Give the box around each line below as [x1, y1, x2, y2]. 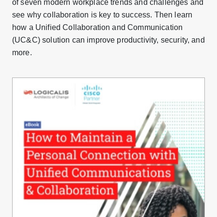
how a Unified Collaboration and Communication [12, 23, 183, 31]
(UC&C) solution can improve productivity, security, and [12, 36, 205, 44]
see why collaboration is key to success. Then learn [12, 11, 193, 19]
